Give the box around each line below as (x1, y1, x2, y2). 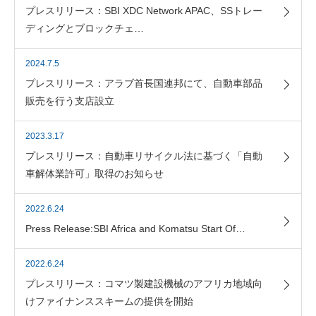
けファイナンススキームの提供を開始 (25, 296, 193, 307)
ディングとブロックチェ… (25, 23, 144, 34)
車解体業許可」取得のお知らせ (25, 168, 164, 179)
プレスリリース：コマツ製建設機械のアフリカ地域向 (25, 278, 262, 289)
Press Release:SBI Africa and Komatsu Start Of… (25, 223, 245, 234)
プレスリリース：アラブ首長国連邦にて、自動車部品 (25, 78, 262, 89)
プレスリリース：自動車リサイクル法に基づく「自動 (25, 150, 262, 162)
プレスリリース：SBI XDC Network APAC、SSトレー (25, 5, 262, 16)
